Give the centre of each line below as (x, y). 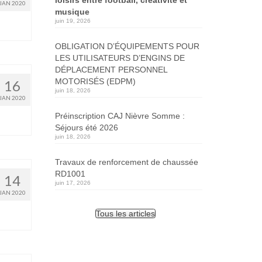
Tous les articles (126, 213)
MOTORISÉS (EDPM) (95, 81)
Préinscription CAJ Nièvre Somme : (120, 116)
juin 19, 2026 (73, 20)
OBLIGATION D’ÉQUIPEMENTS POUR (127, 46)
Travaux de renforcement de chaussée (126, 162)
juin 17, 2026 (73, 182)
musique (72, 11)
